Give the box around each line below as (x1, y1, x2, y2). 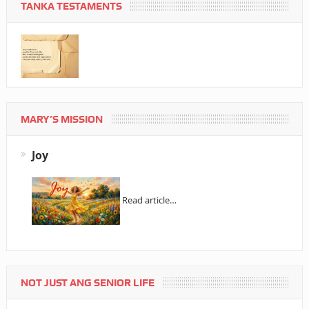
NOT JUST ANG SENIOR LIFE (20, 277, 154, 290)
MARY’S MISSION (20, 112, 103, 126)
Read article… (121, 193, 177, 206)
